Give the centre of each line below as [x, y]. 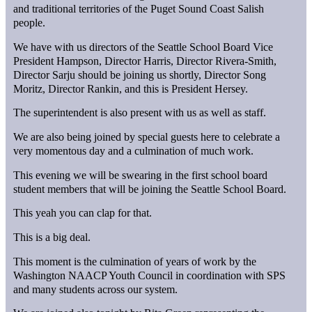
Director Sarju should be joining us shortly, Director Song [140, 75]
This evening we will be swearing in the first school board [141, 175]
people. [30, 22]
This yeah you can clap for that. [83, 213]
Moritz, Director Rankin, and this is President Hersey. [131, 88]
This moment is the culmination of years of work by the [135, 261]
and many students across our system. [96, 289]
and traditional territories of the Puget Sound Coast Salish [139, 8]
